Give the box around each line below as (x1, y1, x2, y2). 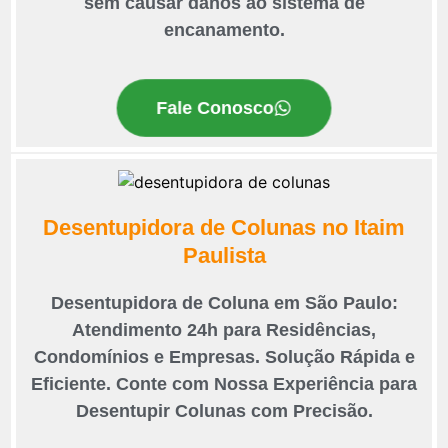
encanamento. (163, 20, 285, 41)
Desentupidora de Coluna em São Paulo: (50, 293, 398, 314)
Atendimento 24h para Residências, (72, 320, 376, 341)
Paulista (182, 243, 266, 269)
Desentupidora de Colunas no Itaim (43, 215, 405, 241)
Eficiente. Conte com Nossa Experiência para (31, 374, 417, 395)
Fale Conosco (157, 97, 273, 118)
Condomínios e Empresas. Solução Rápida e (33, 347, 415, 368)
